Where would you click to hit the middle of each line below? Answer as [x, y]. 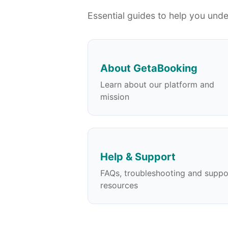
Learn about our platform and [157, 84]
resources [119, 185]
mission [115, 96]
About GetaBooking [149, 68]
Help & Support [138, 156]
